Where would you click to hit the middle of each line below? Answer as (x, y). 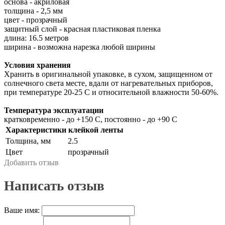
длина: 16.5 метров (36, 38)
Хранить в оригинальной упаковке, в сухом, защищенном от (108, 74)
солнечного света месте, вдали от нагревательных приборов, (108, 83)
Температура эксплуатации (54, 110)
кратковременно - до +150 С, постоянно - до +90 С (91, 119)
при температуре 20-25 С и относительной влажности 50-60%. (111, 92)
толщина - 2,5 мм (33, 11)
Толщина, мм (28, 141)
